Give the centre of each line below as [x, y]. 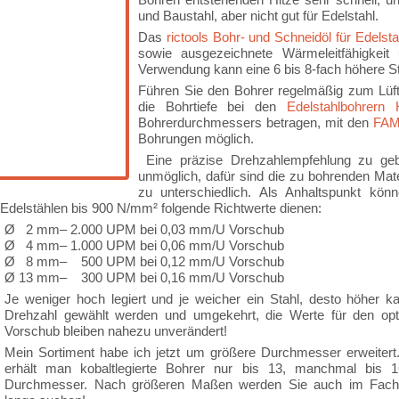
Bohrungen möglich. [196, 138]
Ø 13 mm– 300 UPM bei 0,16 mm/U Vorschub [144, 277]
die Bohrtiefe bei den [212, 106]
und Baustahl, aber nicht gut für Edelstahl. [258, 16]
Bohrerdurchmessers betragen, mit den [256, 122]
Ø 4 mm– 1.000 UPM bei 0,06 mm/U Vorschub [144, 245]
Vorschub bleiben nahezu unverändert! [116, 331]
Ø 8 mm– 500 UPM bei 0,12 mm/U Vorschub [144, 261]
